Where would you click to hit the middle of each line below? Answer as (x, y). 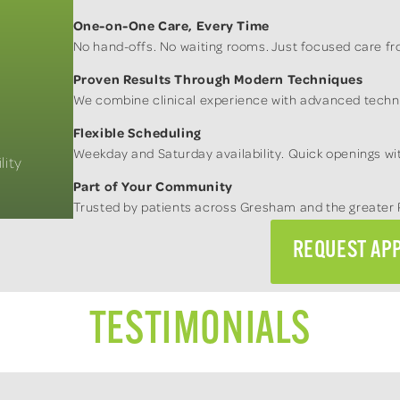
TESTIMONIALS (200, 332)
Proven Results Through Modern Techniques (218, 79)
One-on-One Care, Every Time (171, 25)
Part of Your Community (153, 186)
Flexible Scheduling (137, 133)
